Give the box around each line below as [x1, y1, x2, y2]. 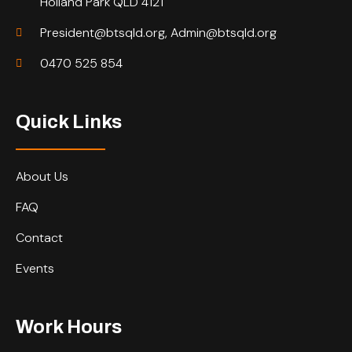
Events [16, 259, 54, 277]
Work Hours [16, 316, 122, 337]
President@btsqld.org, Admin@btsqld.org [39, 24, 277, 41]
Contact [16, 229, 63, 246]
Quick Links [16, 111, 122, 132]
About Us [16, 167, 68, 185]
